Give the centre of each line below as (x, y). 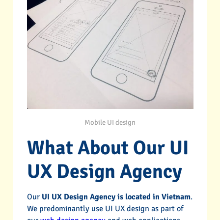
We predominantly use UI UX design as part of (105, 209)
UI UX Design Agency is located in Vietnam (116, 197)
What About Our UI (108, 148)
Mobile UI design (110, 122)
